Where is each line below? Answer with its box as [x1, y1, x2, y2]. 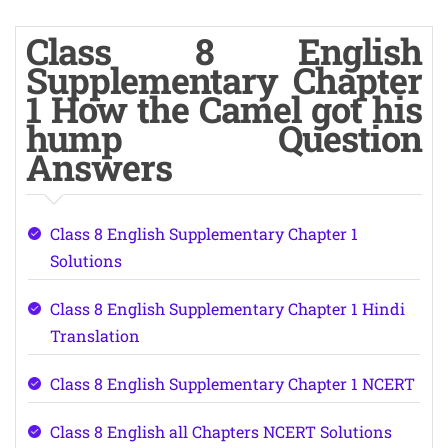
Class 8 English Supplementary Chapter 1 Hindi [49, 298, 405, 319]
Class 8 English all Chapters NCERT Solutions [49, 421, 392, 442]
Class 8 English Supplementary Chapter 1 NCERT [49, 373, 415, 394]
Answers [26, 143, 172, 191]
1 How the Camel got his [26, 85, 422, 133]
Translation [49, 325, 140, 346]
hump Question [26, 114, 422, 162]
